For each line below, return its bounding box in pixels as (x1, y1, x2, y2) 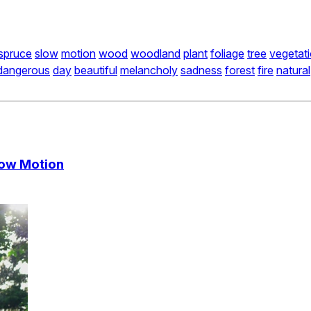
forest (225, 63, 255, 78)
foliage (210, 47, 244, 61)
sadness (180, 63, 222, 78)
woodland (131, 47, 180, 61)
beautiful (74, 63, 117, 78)
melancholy (120, 63, 178, 78)
